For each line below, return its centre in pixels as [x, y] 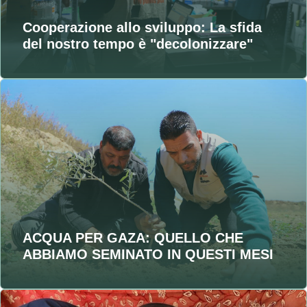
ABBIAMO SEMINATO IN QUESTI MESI [148, 254]
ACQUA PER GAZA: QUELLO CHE [133, 237]
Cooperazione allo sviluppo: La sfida [142, 28]
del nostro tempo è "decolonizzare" [138, 44]
